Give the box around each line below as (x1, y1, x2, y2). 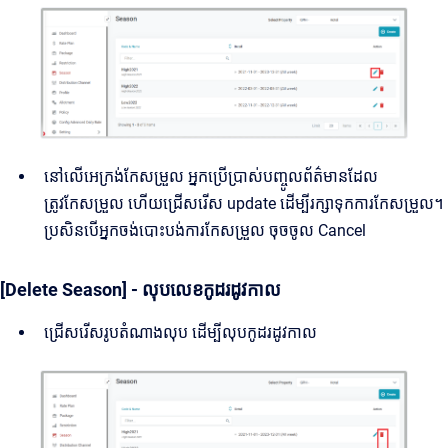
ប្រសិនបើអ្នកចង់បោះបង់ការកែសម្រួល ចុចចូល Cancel (44, 220, 366, 240)
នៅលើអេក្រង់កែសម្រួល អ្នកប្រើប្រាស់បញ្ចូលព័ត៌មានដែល (44, 166, 378, 186)
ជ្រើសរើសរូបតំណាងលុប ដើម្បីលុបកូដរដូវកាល (44, 322, 317, 342)
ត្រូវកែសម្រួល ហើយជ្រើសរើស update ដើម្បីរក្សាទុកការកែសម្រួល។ (44, 193, 443, 213)
